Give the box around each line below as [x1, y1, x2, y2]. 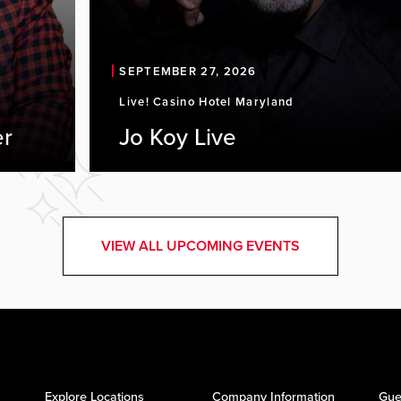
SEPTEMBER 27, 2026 [119, 64, 257, 79]
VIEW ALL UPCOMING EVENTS [101, 237, 300, 255]
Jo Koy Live [119, 124, 237, 151]
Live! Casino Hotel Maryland [119, 95, 294, 109]
